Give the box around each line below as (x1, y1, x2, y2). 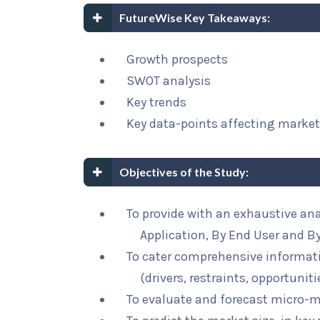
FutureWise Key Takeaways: (119, 11, 270, 24)
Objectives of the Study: (119, 165, 249, 179)
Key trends (126, 94, 186, 110)
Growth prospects (126, 51, 228, 67)
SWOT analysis (126, 73, 211, 89)
